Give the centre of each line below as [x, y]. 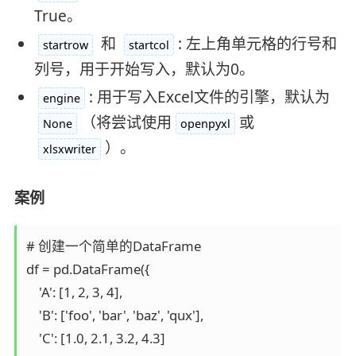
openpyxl [205, 123]
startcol [149, 44]
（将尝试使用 [126, 122]
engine [61, 98]
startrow [65, 44]
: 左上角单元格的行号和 [257, 43]
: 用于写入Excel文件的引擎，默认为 [209, 97]
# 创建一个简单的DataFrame [116, 246]
